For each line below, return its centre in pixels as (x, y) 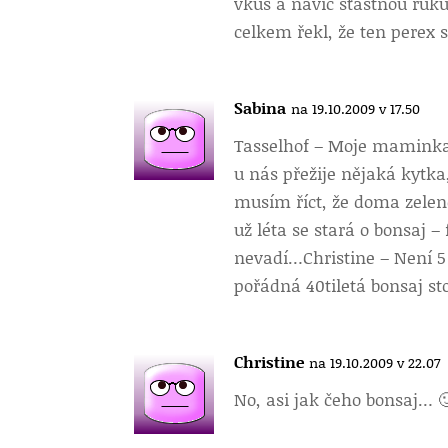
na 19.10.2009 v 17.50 (356, 108)
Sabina (260, 107)
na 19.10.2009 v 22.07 (375, 362)
